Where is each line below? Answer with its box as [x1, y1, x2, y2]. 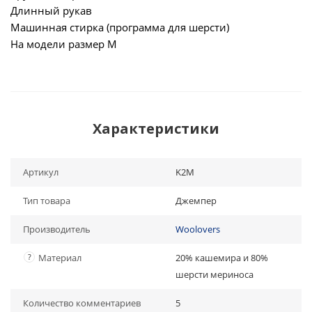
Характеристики [93, 119, 219, 138]
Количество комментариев [23, 297, 141, 309]
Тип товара [23, 194, 70, 207]
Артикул [23, 166, 58, 178]
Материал [38, 251, 81, 264]
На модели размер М [10, 37, 117, 51]
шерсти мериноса [175, 268, 253, 281]
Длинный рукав [10, 3, 92, 17]
